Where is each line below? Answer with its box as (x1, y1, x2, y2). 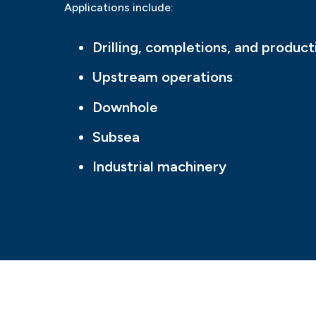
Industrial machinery (92, 158, 227, 176)
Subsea (92, 128, 140, 145)
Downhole (92, 98, 159, 116)
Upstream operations (92, 68, 233, 86)
